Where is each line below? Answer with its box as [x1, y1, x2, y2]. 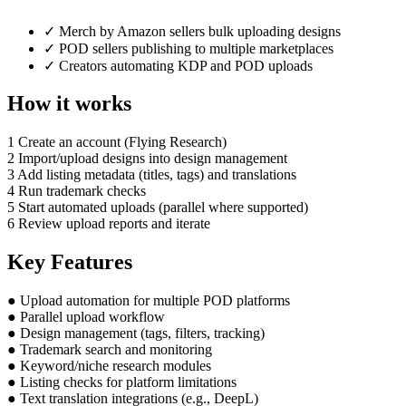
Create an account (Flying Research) [18, 134, 227, 150]
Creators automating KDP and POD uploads [55, 57, 313, 73]
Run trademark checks [18, 183, 146, 199]
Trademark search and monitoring [20, 342, 212, 358]
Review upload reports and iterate [18, 216, 210, 232]
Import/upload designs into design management [18, 150, 287, 167]
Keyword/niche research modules [20, 358, 211, 374]
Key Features [7, 250, 132, 275]
